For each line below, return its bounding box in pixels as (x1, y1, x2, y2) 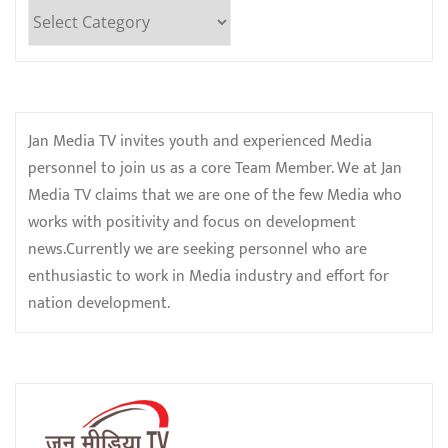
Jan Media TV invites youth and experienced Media (28, 127, 372, 155)
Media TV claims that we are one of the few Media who (28, 181, 402, 209)
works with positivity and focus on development (28, 208, 356, 236)
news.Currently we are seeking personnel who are (28, 235, 367, 263)
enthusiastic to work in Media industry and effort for (28, 262, 389, 290)
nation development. (28, 289, 170, 317)
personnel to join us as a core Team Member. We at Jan (28, 154, 402, 182)
